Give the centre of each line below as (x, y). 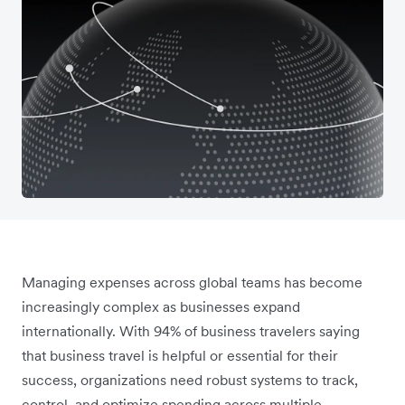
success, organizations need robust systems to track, (190, 379)
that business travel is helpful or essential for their (180, 355)
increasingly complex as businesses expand (161, 306)
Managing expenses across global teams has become (192, 282)
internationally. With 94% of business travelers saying (191, 330)
